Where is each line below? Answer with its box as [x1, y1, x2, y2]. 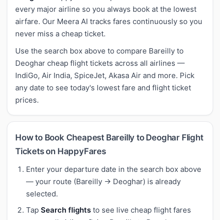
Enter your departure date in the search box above [26, 164, 201, 174]
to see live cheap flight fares [91, 205, 191, 215]
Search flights [41, 205, 91, 215]
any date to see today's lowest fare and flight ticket [15, 82, 191, 92]
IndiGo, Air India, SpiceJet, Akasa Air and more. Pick [15, 70, 194, 80]
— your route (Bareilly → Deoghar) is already [26, 176, 181, 186]
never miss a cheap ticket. [15, 28, 106, 38]
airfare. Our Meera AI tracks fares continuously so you [15, 16, 202, 26]
